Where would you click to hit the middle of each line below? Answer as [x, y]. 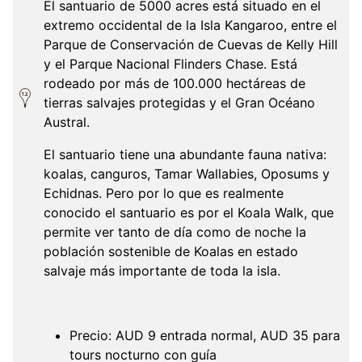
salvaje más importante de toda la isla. [162, 271]
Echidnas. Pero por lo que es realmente [164, 193]
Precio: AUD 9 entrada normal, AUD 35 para [205, 335]
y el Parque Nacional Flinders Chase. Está [170, 64]
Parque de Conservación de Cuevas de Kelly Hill [191, 44]
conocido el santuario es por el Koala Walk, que [189, 213]
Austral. [71, 122]
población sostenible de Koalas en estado [171, 251]
